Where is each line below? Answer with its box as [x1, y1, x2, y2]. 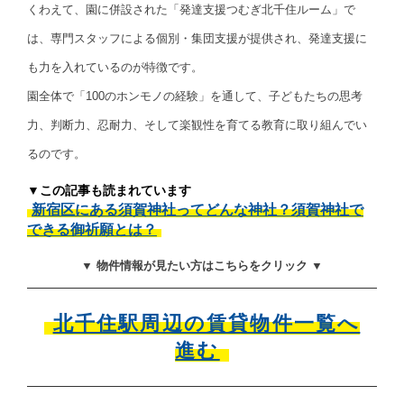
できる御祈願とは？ [27, 222, 157, 238]
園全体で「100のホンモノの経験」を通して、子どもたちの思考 [27, 89, 363, 104]
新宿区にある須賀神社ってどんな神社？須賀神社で [32, 202, 363, 218]
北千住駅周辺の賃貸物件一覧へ [52, 312, 361, 335]
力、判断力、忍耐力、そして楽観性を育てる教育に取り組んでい [27, 118, 367, 133]
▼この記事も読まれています [27, 183, 191, 198]
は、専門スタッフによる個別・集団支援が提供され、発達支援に [27, 32, 367, 46]
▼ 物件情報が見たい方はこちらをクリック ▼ [81, 259, 323, 273]
